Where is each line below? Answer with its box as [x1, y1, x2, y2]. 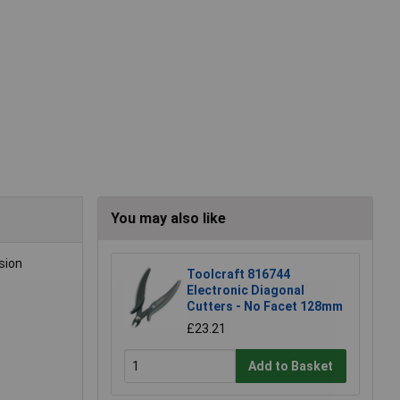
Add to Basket [248, 358, 334, 373]
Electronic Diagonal [187, 283, 304, 298]
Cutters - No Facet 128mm [187, 299, 343, 314]
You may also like [111, 210, 226, 228]
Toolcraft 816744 [187, 267, 290, 282]
